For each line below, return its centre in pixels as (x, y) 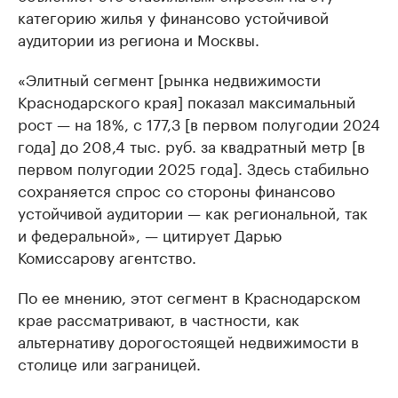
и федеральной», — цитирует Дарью (150, 234)
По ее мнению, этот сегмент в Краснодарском (189, 296)
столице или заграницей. (109, 362)
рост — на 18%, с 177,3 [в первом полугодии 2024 (199, 123)
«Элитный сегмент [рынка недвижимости (169, 78)
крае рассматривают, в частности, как (159, 318)
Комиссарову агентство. (107, 256)
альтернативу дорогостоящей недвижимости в (188, 340)
